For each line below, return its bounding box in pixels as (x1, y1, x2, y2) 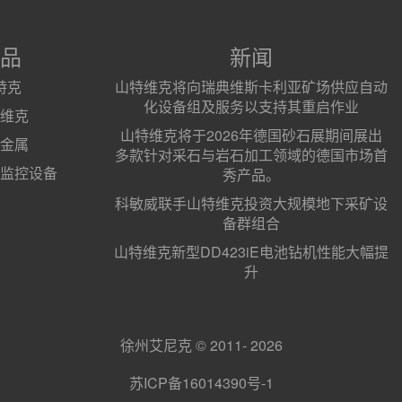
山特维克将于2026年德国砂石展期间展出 (120, 125, 382, 145)
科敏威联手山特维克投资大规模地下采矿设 (115, 193, 388, 214)
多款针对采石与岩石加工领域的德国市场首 (115, 144, 388, 165)
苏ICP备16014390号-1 (128, 372, 274, 393)
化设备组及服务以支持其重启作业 (144, 96, 359, 117)
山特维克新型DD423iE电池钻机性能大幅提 (114, 241, 389, 262)
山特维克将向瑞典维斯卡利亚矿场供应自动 (115, 76, 388, 97)
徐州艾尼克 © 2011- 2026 (119, 335, 283, 355)
